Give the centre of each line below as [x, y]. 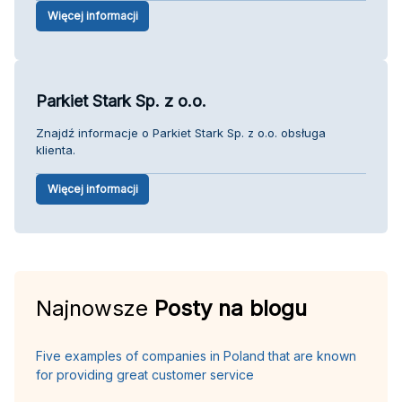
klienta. [56, 149]
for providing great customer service [145, 374]
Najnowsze [95, 308]
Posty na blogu [231, 308]
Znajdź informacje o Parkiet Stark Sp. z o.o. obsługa [181, 132]
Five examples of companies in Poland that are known [196, 355]
